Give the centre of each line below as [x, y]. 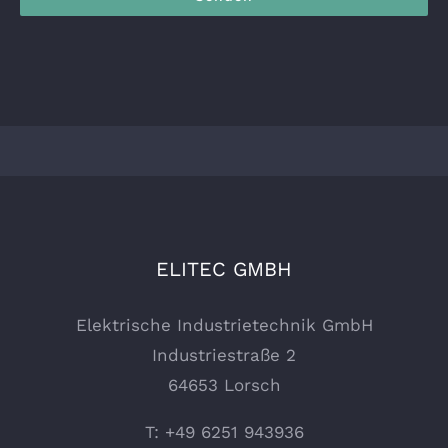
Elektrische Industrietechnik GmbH [224, 324]
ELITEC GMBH [224, 268]
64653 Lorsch [224, 384]
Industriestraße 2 [224, 354]
